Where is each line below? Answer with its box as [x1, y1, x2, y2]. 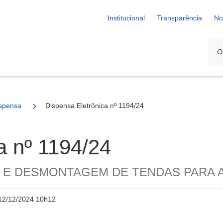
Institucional [108, 14, 145, 22]
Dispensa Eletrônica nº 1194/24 [45, 102, 144, 110]
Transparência [157, 14, 202, 22]
